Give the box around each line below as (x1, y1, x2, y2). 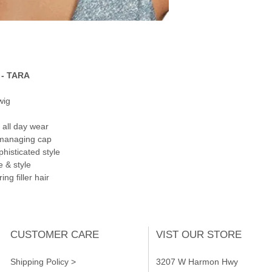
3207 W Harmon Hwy (156, 256, 238, 267)
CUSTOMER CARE (10, 228, 99, 240)
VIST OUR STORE (156, 228, 242, 240)
